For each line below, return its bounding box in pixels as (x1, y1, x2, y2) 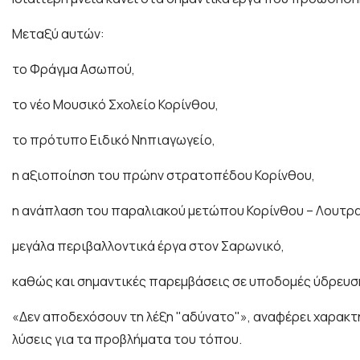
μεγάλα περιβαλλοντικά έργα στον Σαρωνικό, (12, 237, 284, 256)
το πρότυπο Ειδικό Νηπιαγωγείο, (12, 131, 215, 149)
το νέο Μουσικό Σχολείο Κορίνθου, (12, 96, 219, 114)
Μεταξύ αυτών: (12, 25, 104, 43)
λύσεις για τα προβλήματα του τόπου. (12, 330, 242, 349)
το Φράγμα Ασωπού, (12, 60, 135, 79)
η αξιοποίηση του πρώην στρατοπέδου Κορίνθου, (12, 166, 315, 185)
